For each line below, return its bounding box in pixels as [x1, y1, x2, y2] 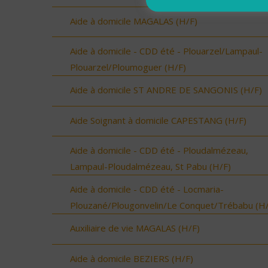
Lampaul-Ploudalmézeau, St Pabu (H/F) [70, 160, 231, 173]
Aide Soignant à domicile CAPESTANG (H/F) [70, 114, 246, 126]
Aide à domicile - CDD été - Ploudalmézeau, [70, 144, 248, 157]
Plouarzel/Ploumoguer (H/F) [70, 61, 186, 74]
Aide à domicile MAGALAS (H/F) [70, 14, 197, 27]
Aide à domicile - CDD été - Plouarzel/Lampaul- [70, 45, 263, 57]
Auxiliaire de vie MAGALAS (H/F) [70, 222, 200, 234]
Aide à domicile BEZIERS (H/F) [70, 252, 193, 264]
